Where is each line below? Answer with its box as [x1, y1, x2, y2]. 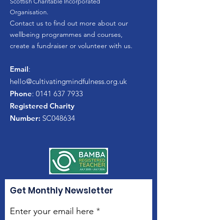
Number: [10, 113, 40, 123]
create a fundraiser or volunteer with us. [10, 41, 133, 50]
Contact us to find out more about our [10, 19, 128, 27]
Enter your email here [10, 206, 94, 217]
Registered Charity [10, 101, 75, 110]
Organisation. [10, 8, 48, 16]
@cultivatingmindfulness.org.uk [26, 77, 127, 86]
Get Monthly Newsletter [10, 185, 113, 196]
